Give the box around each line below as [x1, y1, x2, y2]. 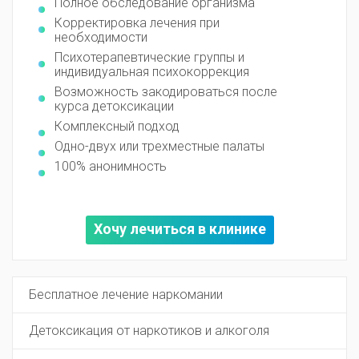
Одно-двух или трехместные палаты [54, 139, 264, 155]
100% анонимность [54, 159, 167, 175]
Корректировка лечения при [54, 15, 220, 31]
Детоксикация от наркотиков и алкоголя [29, 323, 269, 339]
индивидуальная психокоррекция [54, 64, 249, 80]
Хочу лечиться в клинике [93, 220, 266, 238]
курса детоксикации [54, 99, 174, 115]
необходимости [54, 30, 147, 46]
